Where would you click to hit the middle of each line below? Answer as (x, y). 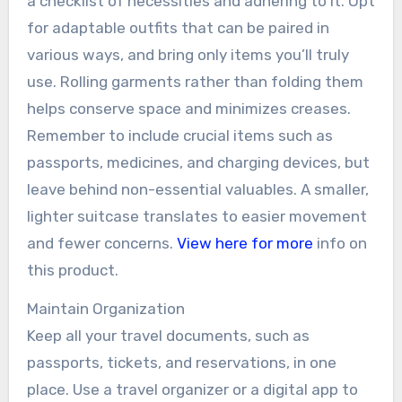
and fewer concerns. (101, 243)
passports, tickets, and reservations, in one (181, 362)
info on (340, 243)
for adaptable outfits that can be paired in (178, 27)
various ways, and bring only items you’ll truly (188, 54)
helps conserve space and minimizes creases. (188, 108)
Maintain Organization (105, 308)
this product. (72, 270)
